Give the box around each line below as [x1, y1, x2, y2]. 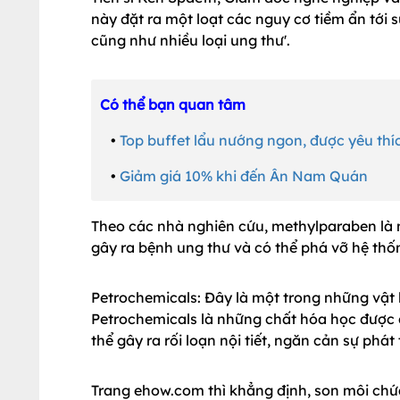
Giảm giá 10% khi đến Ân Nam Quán [120, 167, 368, 185]
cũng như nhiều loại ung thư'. [91, 31, 290, 49]
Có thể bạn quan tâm [100, 96, 246, 113]
